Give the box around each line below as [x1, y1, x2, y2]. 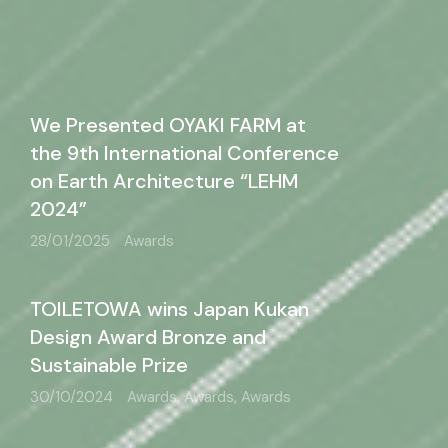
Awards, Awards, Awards [127, 387, 291, 407]
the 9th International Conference [30, 140, 339, 166]
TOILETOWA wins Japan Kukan [30, 296, 309, 322]
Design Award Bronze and [30, 324, 266, 350]
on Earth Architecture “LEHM [30, 168, 298, 194]
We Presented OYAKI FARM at [30, 112, 306, 138]
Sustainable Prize [30, 352, 188, 378]
